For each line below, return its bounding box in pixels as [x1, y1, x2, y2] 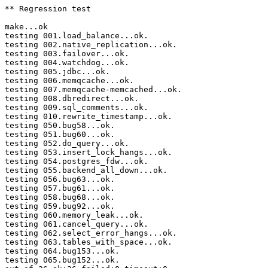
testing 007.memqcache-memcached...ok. [5, 85, 182, 95]
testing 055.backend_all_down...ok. [5, 166, 167, 175]
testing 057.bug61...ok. [5, 184, 115, 193]
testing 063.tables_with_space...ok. [5, 237, 172, 247]
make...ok [5, 22, 48, 32]
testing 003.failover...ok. [5, 49, 129, 59]
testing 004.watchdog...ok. [5, 58, 129, 68]
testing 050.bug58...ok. [5, 121, 115, 130]
